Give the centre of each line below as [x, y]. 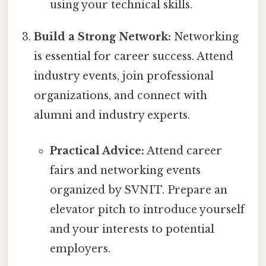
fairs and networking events [125, 170]
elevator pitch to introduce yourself [147, 209]
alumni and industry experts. [112, 115]
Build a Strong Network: [103, 37]
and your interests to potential [132, 229]
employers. [80, 248]
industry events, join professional [124, 76]
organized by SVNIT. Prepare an [138, 190]
